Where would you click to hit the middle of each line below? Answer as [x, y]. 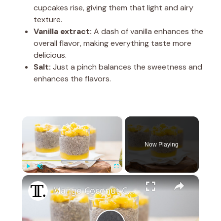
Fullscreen [125, 177]
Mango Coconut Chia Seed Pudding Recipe [130, 190]
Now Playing [162, 144]
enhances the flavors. [72, 78]
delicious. [50, 55]
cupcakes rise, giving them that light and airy [113, 7]
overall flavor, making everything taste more [112, 43]
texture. [48, 19]
